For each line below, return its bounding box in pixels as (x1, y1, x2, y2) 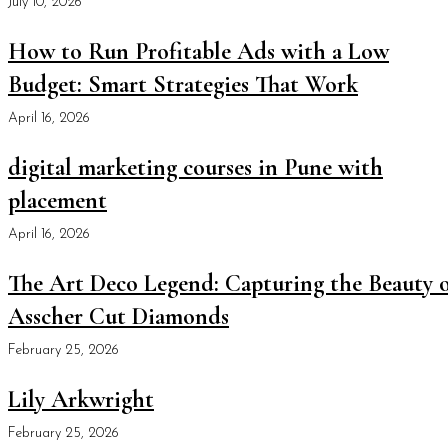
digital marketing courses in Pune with (8, 153, 383, 183)
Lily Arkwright (8, 385, 154, 415)
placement (8, 186, 107, 216)
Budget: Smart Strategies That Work (8, 70, 358, 100)
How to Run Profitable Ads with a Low (8, 37, 389, 67)
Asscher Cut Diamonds (8, 302, 229, 332)
